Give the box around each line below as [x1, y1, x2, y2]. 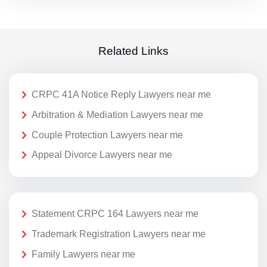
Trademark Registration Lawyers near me [32, 228, 206, 239]
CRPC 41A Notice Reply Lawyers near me [32, 89, 211, 100]
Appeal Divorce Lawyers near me [32, 150, 172, 160]
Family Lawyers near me [32, 249, 135, 259]
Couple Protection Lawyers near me [32, 129, 183, 140]
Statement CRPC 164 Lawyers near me [32, 209, 198, 219]
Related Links [98, 45, 169, 57]
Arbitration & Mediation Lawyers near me [32, 109, 203, 120]
